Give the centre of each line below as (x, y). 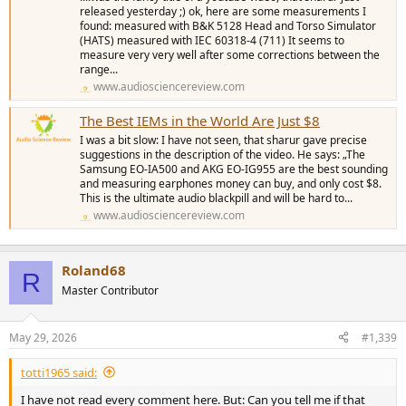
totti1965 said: (59, 372)
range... (99, 69)
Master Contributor (110, 291)
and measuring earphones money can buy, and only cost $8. (231, 183)
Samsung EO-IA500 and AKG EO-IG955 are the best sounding (234, 169)
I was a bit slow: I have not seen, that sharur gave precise (223, 140)
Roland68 (94, 271)
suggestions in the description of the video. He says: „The (222, 154)
